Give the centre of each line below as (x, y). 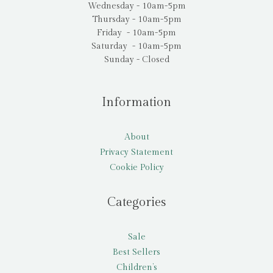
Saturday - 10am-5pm (136, 46)
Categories (136, 202)
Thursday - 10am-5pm (136, 19)
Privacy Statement (136, 152)
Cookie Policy (136, 167)
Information (136, 102)
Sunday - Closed (136, 59)
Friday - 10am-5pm (136, 33)
